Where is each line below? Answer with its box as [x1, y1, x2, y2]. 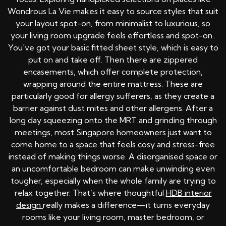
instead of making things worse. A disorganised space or [9, 151, 217, 162]
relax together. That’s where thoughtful [14, 188, 166, 198]
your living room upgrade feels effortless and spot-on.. [11, 30, 215, 41]
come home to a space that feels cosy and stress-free [11, 139, 215, 150]
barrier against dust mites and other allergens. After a [13, 103, 213, 114]
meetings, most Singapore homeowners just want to [14, 127, 212, 138]
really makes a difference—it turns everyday [43, 200, 210, 210]
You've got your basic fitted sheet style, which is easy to [8, 42, 218, 53]
